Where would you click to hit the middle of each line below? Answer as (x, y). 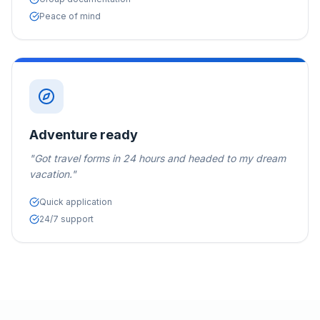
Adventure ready (84, 135)
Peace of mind (70, 16)
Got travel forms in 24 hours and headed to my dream (160, 158)
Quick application (76, 202)
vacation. (50, 174)
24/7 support (66, 219)
